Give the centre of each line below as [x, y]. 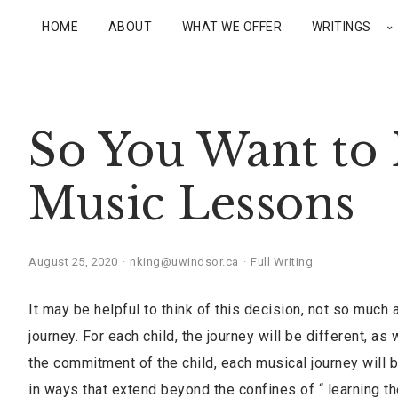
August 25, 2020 [73, 262]
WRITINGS [341, 27]
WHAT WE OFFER [231, 27]
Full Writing [282, 262]
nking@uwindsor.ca [184, 262]
